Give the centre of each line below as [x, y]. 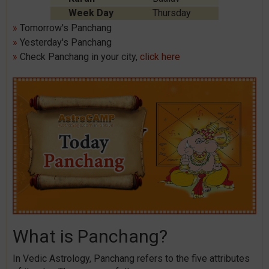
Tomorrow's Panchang [65, 28]
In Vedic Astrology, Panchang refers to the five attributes [131, 259]
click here [160, 57]
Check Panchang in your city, [79, 57]
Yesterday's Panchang [65, 42]
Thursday [172, 13]
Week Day [91, 13]
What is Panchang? [90, 237]
